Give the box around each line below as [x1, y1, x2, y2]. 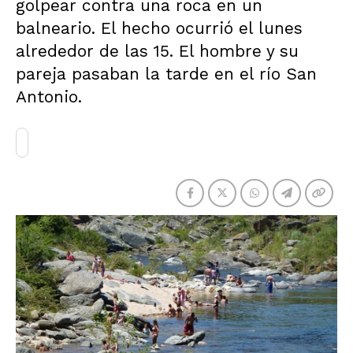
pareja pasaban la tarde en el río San [16, 64, 317, 84]
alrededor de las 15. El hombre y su [16, 41, 299, 61]
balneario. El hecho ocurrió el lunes [16, 18, 303, 38]
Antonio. [16, 87, 82, 106]
